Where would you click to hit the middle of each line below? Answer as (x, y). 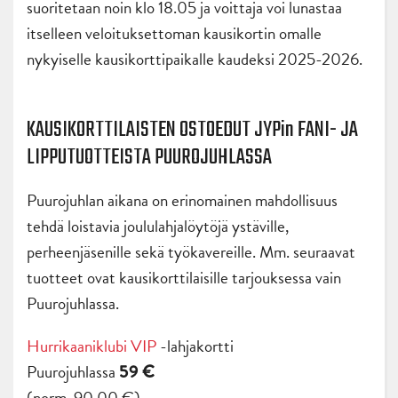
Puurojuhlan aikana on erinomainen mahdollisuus (182, 201)
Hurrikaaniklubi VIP (92, 346)
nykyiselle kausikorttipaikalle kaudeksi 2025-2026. (195, 60)
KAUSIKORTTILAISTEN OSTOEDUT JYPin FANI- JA (192, 131)
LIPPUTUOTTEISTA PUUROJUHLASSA (149, 158)
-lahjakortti (195, 346)
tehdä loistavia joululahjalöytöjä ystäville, (158, 227)
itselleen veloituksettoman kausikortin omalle (174, 34)
